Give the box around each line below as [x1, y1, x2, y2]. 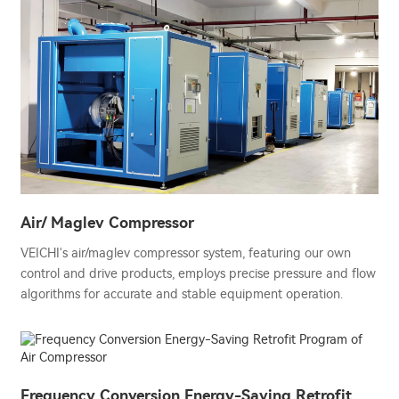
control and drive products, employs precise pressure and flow [20, 265, 376, 281]
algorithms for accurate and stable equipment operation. [20, 286, 343, 302]
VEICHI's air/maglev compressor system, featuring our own [20, 245, 351, 261]
